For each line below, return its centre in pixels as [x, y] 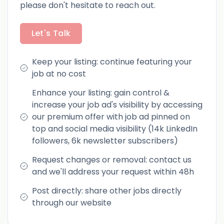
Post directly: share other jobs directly [107, 190]
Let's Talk [51, 33]
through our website [72, 202]
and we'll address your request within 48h [113, 171]
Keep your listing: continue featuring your [112, 61]
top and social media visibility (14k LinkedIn [115, 128]
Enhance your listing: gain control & [101, 92]
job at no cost [59, 73]
